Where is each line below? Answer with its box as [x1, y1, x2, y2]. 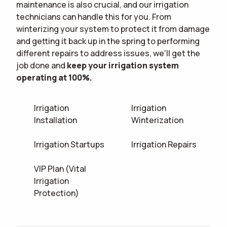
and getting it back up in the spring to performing [16, 35, 200, 47]
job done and [16, 60, 67, 71]
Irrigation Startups [34, 139, 105, 150]
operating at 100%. [16, 72, 92, 84]
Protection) [34, 187, 80, 199]
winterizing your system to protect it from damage [16, 23, 210, 35]
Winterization [131, 115, 184, 126]
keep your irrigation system [67, 60, 179, 71]
